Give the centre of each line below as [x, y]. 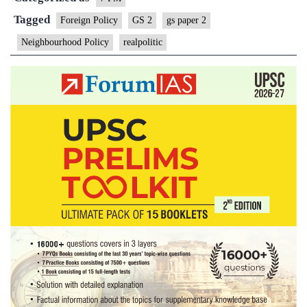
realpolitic [143, 42]
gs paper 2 [186, 20]
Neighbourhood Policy [65, 42]
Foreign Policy [89, 20]
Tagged [33, 20]
